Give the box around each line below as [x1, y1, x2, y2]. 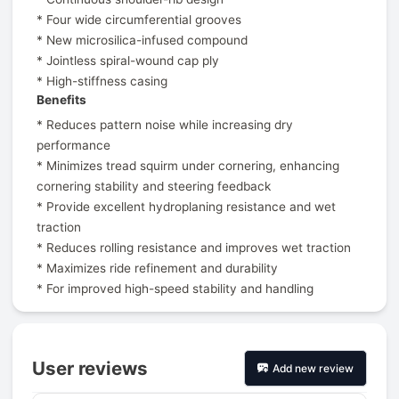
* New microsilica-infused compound [37, 33, 248, 48]
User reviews [32, 356, 149, 379]
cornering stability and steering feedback [37, 179, 272, 194]
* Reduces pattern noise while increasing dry [37, 118, 294, 133]
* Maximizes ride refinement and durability [37, 261, 279, 276]
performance [37, 138, 111, 153]
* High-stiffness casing [37, 74, 168, 89]
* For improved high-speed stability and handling [37, 281, 314, 297]
